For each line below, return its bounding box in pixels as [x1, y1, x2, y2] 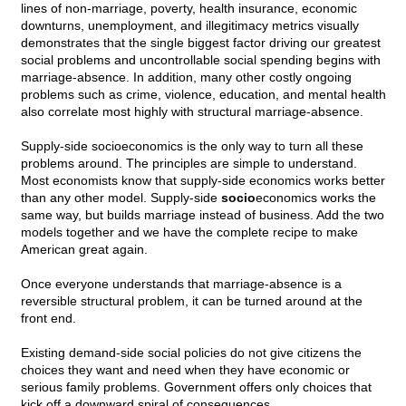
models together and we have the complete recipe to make [21, 225, 358, 240]
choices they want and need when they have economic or [21, 362, 350, 378]
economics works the [256, 190, 376, 206]
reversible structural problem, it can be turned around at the [21, 294, 362, 309]
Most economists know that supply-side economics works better [21, 173, 385, 188]
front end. [21, 311, 76, 326]
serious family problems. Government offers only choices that [21, 380, 372, 395]
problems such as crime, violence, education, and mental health [21, 87, 386, 102]
